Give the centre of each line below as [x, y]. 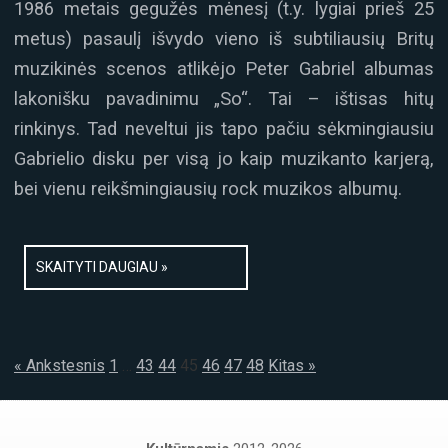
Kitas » [292, 365]
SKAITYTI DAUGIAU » [102, 266]
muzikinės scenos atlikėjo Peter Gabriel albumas [224, 69]
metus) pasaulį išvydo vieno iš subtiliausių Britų [224, 39]
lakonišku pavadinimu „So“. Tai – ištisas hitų [224, 99]
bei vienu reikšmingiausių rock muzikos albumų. [208, 189]
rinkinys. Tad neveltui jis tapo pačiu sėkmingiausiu [224, 129]
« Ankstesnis [59, 365]
